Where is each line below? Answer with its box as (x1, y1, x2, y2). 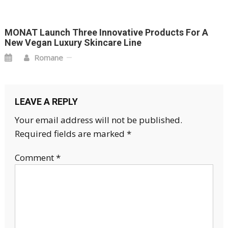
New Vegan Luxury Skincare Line (5, 37, 142, 48)
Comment (14, 152, 56, 164)
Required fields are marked (14, 128, 127, 140)
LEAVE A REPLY (14, 96, 78, 107)
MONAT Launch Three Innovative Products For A (5, 27, 209, 38)
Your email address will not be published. (14, 114, 182, 126)
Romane (34, 52, 64, 63)
